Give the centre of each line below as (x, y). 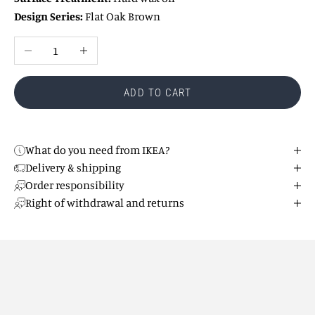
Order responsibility (75, 185)
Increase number (111, 46)
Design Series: (49, 17)
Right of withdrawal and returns (105, 203)
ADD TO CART (157, 92)
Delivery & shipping (73, 168)
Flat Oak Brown (122, 17)
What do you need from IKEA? (97, 150)
